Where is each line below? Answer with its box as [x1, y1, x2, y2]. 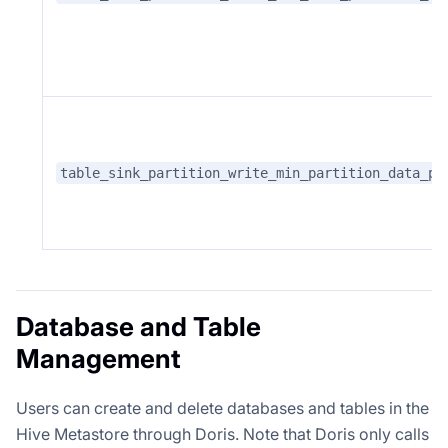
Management [16, 342, 181, 374]
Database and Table [16, 310, 261, 342]
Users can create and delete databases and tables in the [16, 397, 429, 418]
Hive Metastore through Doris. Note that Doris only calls [16, 423, 429, 444]
